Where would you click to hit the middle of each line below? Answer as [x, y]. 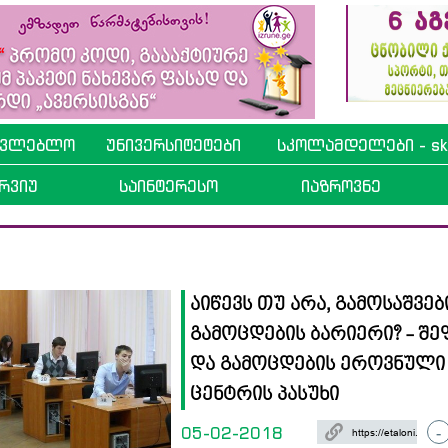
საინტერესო [168, 186]
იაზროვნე [340, 186]
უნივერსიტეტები [173, 145]
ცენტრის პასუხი [265, 395]
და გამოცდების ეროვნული [318, 365]
